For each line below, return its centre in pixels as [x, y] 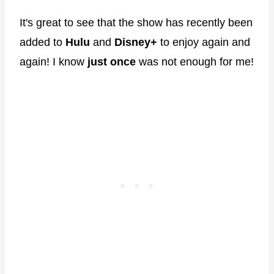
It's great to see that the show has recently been [136, 22]
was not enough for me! [195, 61]
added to [43, 42]
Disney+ [136, 42]
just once [112, 61]
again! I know [54, 61]
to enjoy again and [204, 42]
